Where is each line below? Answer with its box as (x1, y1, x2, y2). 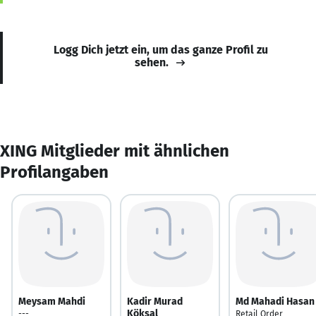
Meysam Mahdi (18, 295, 85, 308)
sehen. (135, 55, 169, 69)
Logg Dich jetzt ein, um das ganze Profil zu (54, 42, 268, 56)
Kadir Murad (127, 295, 183, 308)
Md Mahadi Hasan (236, 295, 315, 308)
